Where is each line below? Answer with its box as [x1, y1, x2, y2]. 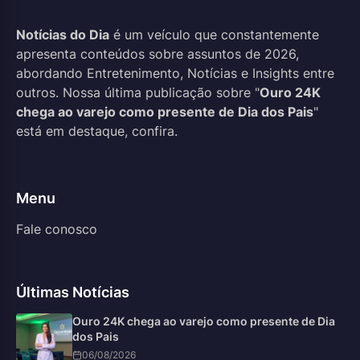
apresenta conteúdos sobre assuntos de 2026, [16, 45, 299, 62]
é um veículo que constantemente [109, 26, 319, 43]
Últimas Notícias [16, 284, 129, 301]
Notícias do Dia [16, 26, 109, 43]
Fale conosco [16, 221, 97, 238]
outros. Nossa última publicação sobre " [16, 84, 260, 100]
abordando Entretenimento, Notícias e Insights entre [16, 64, 334, 81]
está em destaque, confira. [16, 122, 178, 139]
